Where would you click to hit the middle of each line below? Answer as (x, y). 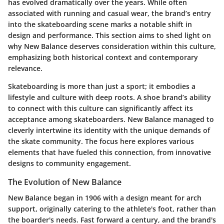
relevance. (25, 68)
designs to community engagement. (69, 163)
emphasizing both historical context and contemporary (103, 57)
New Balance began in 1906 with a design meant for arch (105, 197)
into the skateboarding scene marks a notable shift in (100, 24)
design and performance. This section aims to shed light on (109, 35)
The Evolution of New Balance (65, 182)
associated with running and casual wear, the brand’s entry (109, 13)
